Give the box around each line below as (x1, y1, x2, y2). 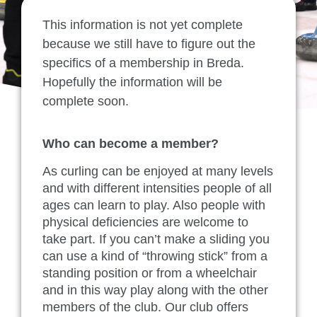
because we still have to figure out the (42, 37, 255, 51)
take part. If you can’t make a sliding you (42, 231, 270, 246)
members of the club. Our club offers (42, 299, 248, 314)
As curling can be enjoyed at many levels (42, 163, 273, 178)
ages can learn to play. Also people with (42, 197, 265, 212)
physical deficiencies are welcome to (42, 214, 248, 229)
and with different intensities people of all (42, 180, 272, 195)
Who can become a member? (42, 137, 219, 151)
